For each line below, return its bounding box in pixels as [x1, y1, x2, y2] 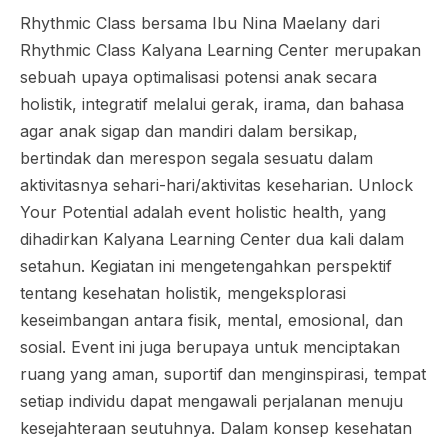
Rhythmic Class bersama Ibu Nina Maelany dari [20, 13, 380, 33]
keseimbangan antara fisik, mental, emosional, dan [20, 310, 403, 330]
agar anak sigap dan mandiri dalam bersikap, [20, 121, 358, 141]
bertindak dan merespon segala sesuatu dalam [20, 148, 373, 168]
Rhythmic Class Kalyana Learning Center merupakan [20, 40, 421, 60]
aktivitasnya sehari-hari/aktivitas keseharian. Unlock [20, 175, 413, 195]
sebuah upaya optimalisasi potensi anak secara [20, 67, 377, 87]
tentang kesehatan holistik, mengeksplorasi [20, 283, 346, 303]
